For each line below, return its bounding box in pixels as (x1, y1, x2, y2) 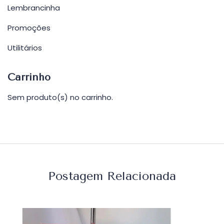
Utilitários (7, 42, 42, 53)
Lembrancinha (7, 2, 60, 13)
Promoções (7, 22, 50, 33)
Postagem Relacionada (48, 169, 176, 183)
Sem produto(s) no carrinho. (7, 92, 113, 103)
